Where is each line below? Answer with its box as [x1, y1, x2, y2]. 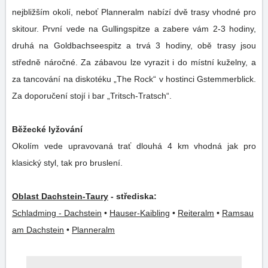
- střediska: [108, 191, 159, 201]
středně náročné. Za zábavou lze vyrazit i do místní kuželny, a [12, 57, 256, 67]
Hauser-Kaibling [109, 208, 170, 218]
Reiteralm [178, 208, 214, 218]
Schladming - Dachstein [12, 208, 102, 218]
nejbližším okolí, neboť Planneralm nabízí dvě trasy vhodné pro [12, 7, 256, 17]
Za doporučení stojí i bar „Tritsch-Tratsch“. [12, 91, 174, 100]
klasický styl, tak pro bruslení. [12, 158, 125, 167]
